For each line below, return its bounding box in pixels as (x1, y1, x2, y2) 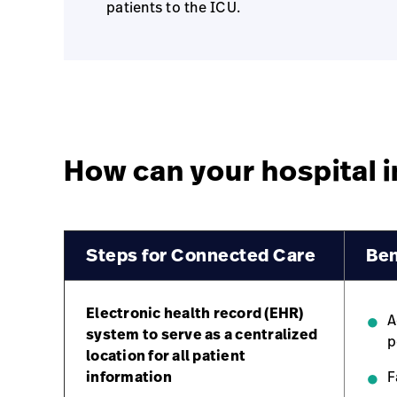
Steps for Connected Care (86, 242, 315, 268)
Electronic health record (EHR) (86, 303, 304, 323)
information (86, 367, 172, 386)
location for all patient (86, 346, 245, 365)
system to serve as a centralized (86, 324, 317, 344)
